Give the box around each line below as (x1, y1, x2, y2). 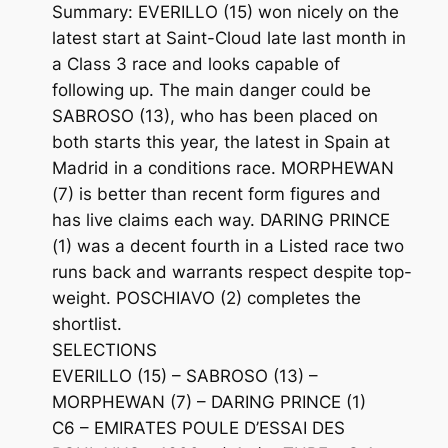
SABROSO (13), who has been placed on (51, 105, 378, 126)
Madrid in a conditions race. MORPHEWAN (51, 157, 394, 178)
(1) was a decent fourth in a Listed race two (51, 235, 404, 256)
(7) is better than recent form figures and (51, 183, 381, 204)
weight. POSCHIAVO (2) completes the (51, 287, 361, 308)
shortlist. (51, 313, 122, 334)
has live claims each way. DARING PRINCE (51, 209, 390, 230)
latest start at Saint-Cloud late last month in (51, 27, 406, 48)
